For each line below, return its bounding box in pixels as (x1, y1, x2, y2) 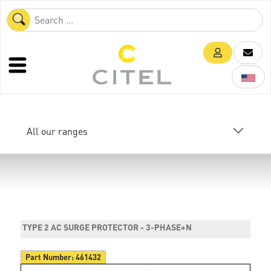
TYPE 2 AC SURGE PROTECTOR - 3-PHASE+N (22, 221, 192, 232)
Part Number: (25, 252, 76, 262)
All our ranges (27, 124, 88, 137)
